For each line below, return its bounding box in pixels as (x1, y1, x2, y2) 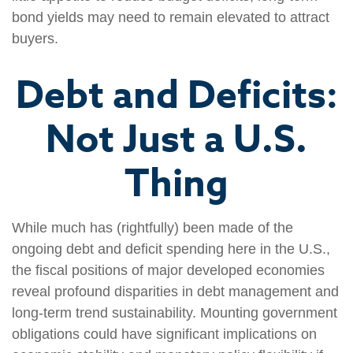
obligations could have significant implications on (12, 326, 317, 342)
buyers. (12, 31, 58, 46)
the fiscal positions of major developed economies (12, 262, 325, 278)
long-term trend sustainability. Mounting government (12, 305, 337, 321)
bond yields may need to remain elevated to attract (12, 9, 329, 25)
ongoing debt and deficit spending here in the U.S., (12, 241, 330, 257)
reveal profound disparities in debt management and (12, 284, 339, 299)
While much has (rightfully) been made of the (12, 220, 293, 236)
